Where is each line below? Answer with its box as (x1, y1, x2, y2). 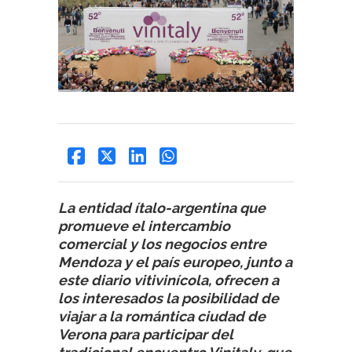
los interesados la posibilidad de (58, 289, 279, 306)
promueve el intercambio (58, 217, 230, 234)
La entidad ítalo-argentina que (58, 199, 266, 216)
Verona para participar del (58, 325, 233, 343)
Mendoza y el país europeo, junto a (58, 253, 292, 270)
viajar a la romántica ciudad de (58, 307, 266, 324)
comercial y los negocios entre (58, 235, 266, 252)
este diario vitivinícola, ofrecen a (58, 271, 279, 288)
